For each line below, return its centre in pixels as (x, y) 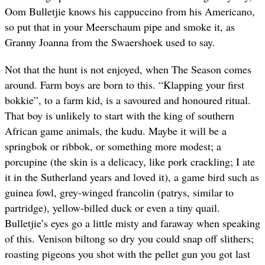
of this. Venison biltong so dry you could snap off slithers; (129, 238)
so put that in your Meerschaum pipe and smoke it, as (120, 26)
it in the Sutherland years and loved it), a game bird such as (132, 177)
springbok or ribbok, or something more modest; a (113, 146)
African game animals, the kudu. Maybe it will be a (116, 130)
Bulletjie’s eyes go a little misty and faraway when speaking (132, 223)
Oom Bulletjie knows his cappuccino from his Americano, (130, 11)
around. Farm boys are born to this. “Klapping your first (125, 84)
